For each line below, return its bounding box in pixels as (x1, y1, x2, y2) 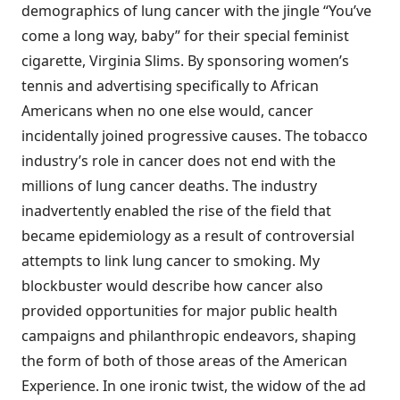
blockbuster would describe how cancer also (21, 276, 323, 296)
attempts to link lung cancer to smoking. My (21, 251, 320, 271)
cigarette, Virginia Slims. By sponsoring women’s (21, 51, 349, 71)
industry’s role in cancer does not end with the (21, 151, 336, 171)
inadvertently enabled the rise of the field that (21, 201, 331, 221)
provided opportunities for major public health (21, 301, 337, 321)
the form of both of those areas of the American (21, 351, 347, 371)
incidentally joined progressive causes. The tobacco (21, 126, 368, 146)
